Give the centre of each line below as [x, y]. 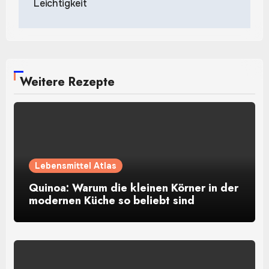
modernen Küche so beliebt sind [112, 200]
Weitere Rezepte [68, 82]
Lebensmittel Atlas [76, 165]
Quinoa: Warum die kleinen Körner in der [134, 188]
